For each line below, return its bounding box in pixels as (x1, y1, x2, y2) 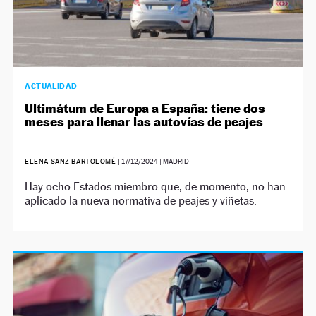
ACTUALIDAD (25, 80, 78, 91)
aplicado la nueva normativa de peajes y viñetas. (25, 193, 257, 207)
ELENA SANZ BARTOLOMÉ (25, 157, 116, 165)
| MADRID (157, 157, 189, 165)
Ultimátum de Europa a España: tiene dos (25, 100, 266, 116)
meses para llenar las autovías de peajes (25, 114, 264, 129)
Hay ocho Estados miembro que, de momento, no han (25, 179, 286, 193)
